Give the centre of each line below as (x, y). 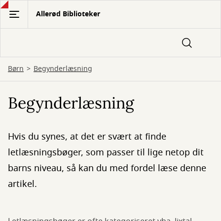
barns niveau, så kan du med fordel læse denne (107, 168)
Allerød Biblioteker (68, 14)
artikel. (22, 184)
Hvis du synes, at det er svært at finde (87, 137)
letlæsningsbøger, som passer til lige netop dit (106, 152)
